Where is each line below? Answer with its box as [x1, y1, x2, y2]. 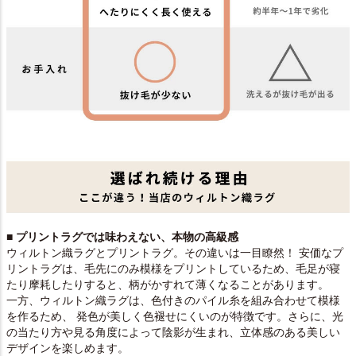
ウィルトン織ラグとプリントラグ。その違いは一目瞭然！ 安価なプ [6, 246, 343, 259]
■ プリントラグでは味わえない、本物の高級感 [6, 230, 238, 243]
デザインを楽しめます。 [6, 341, 129, 354]
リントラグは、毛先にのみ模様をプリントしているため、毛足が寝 [6, 261, 340, 275]
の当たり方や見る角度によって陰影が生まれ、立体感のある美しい [6, 325, 340, 339]
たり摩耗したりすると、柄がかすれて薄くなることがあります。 [6, 277, 329, 291]
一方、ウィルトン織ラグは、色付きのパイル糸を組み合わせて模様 [6, 293, 340, 307]
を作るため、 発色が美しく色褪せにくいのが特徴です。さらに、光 [6, 309, 343, 323]
